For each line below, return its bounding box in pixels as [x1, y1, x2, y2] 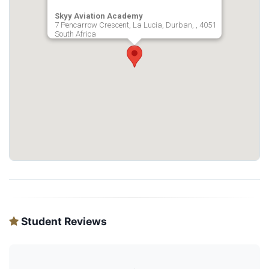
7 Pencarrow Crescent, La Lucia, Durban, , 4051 [55, 20, 216, 29]
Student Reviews [19, 215, 107, 228]
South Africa [55, 29, 96, 38]
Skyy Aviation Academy [55, 11, 143, 20]
